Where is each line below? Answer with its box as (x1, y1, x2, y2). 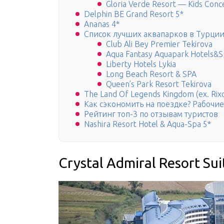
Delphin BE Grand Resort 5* (84, 9, 183, 19)
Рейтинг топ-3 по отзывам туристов (84, 109, 218, 119)
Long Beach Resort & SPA (106, 69, 196, 79)
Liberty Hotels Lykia (106, 59, 176, 69)
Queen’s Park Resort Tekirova (106, 79, 211, 89)
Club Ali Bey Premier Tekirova (106, 39, 212, 49)
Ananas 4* (84, 19, 119, 29)
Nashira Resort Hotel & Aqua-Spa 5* (84, 119, 211, 129)
